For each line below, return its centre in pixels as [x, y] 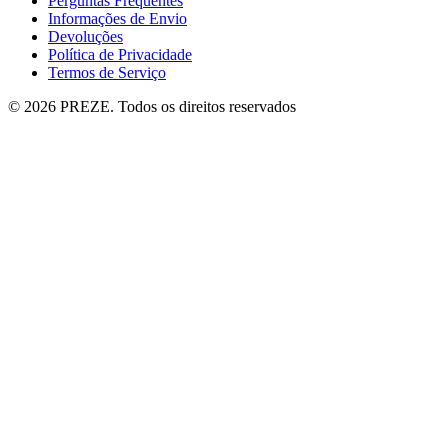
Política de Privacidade [120, 55]
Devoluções [85, 37]
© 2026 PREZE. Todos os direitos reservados [152, 107]
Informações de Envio [117, 19]
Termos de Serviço [107, 73]
